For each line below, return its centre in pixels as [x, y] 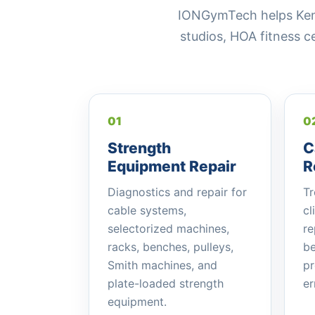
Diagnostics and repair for [177, 192]
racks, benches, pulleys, [171, 247]
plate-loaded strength [166, 283]
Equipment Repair [172, 166]
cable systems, [147, 210]
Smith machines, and [162, 265]
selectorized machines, [168, 229]
